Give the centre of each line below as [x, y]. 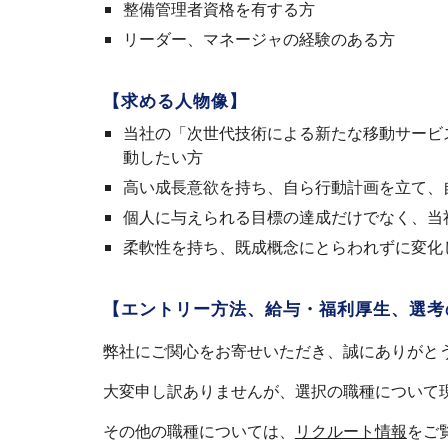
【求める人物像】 [174, 101]
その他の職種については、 [198, 431]
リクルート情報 [350, 431]
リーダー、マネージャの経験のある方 [258, 39]
